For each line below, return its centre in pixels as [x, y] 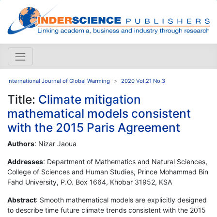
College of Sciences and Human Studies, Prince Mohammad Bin [108, 171]
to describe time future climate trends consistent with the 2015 [107, 210]
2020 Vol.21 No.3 [143, 81]
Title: [23, 99]
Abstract [22, 200]
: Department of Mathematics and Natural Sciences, [125, 161]
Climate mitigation [90, 99]
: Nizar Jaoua [55, 143]
